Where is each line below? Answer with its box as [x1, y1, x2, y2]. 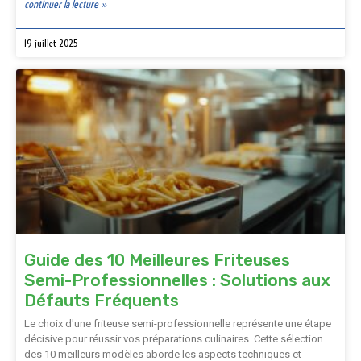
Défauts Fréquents [24, 290, 179, 310]
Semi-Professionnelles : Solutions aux [24, 270, 330, 290]
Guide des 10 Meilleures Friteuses [24, 250, 290, 270]
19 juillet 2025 [24, 37, 78, 49]
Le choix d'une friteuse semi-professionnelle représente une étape [24, 317, 331, 330]
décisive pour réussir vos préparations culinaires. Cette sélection [24, 333, 323, 345]
